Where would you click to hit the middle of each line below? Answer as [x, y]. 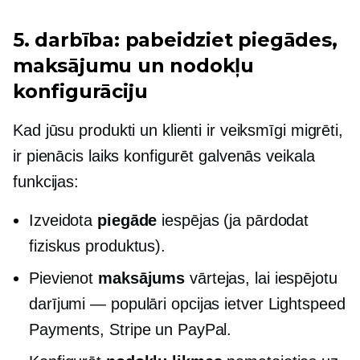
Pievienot [63, 278]
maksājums [142, 278]
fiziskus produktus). [97, 245]
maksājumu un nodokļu [133, 65]
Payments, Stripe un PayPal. [131, 329]
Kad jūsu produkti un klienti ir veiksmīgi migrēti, [178, 130]
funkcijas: [46, 181]
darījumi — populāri [98, 303]
